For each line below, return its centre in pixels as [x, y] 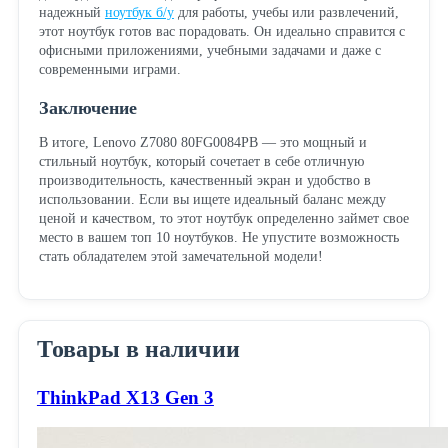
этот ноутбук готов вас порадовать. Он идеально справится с [221, 31]
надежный [71, 12]
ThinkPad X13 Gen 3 [125, 397]
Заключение [87, 107]
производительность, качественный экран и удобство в [204, 180]
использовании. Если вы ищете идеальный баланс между [212, 199]
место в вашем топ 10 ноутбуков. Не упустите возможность [218, 237]
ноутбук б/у [139, 12]
